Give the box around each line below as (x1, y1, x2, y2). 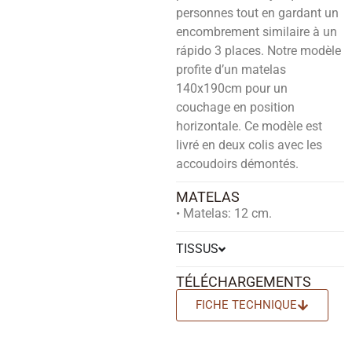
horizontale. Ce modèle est (176, 119, 322, 134)
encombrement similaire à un (176, 24, 337, 39)
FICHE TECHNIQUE (196, 298, 297, 312)
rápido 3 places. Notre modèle (176, 43, 341, 58)
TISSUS (176, 241, 218, 256)
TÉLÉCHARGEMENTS (176, 273, 311, 290)
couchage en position (176, 100, 295, 115)
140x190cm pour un (176, 81, 288, 96)
